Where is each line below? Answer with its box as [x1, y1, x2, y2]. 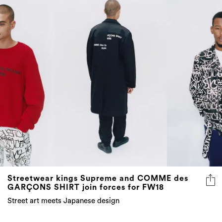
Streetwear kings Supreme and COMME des [7, 174, 188, 183]
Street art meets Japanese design [7, 197, 119, 205]
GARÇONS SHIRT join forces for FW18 [7, 183, 164, 192]
